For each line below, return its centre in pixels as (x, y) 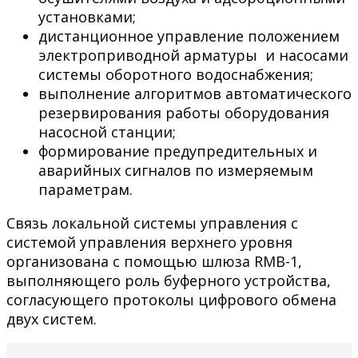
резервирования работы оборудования (184, 112)
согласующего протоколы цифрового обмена (171, 299)
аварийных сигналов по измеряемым (176, 170)
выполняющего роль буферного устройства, (169, 280)
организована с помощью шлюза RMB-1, (154, 261)
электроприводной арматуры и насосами (193, 55)
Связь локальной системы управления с (152, 223)
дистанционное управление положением (189, 36)
